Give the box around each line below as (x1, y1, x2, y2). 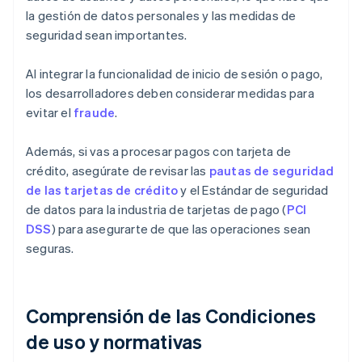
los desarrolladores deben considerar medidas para (26, 85, 314, 102)
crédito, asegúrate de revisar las (26, 162, 209, 179)
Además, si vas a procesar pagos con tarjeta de (26, 143, 292, 160)
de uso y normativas (26, 329, 202, 355)
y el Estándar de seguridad (178, 182, 329, 199)
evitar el (26, 104, 74, 121)
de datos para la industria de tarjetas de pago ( (26, 201, 287, 218)
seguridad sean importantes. (26, 27, 187, 44)
